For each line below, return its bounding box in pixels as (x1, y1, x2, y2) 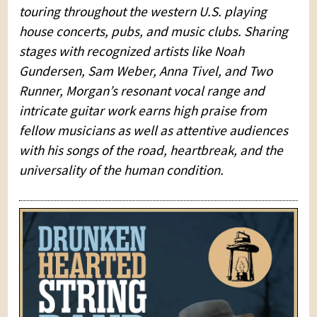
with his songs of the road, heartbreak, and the (19, 141, 284, 158)
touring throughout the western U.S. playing (19, 2, 267, 20)
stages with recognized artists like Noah (19, 42, 245, 59)
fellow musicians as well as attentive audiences (19, 121, 289, 139)
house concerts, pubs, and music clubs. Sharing (19, 22, 289, 40)
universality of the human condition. (19, 161, 224, 178)
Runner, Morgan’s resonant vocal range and (19, 81, 265, 99)
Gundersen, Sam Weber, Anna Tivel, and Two (19, 62, 273, 79)
